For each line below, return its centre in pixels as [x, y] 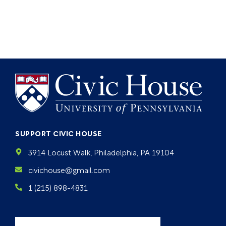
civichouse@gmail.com [69, 169]
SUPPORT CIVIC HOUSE [59, 133]
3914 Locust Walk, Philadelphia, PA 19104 [101, 152]
